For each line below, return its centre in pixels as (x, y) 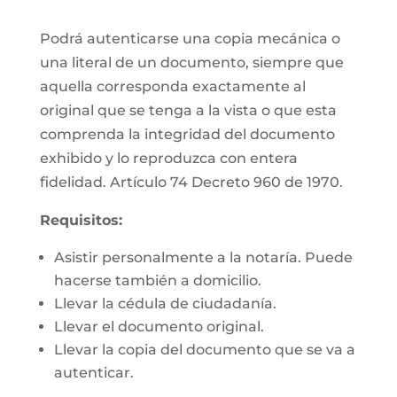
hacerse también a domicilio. (157, 280)
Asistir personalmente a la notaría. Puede (203, 257)
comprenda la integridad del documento (187, 134)
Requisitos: (81, 220)
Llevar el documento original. (159, 327)
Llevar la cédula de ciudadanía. (165, 304)
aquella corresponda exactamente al (172, 86)
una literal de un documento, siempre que (191, 62)
